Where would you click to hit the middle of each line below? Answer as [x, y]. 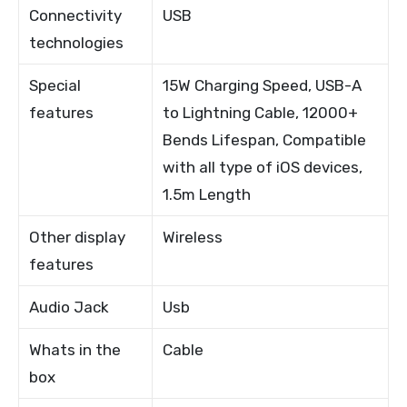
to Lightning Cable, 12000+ [261, 112]
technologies [77, 42]
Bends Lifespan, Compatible [265, 139]
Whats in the [75, 349]
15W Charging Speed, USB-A [263, 85]
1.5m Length [207, 194]
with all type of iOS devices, [263, 167]
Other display [78, 237]
